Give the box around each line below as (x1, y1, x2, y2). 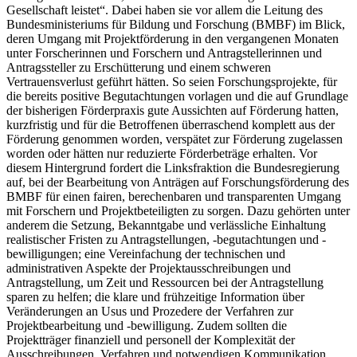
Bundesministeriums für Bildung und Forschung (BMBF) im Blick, (6, 17, 345, 31)
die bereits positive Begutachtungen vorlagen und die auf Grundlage (6, 88, 348, 103)
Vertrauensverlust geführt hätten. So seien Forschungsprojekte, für (6, 74, 337, 88)
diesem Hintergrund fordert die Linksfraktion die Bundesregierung (6, 160, 339, 175)
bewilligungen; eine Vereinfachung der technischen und (6, 246, 285, 261)
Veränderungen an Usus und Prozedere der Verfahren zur (6, 304, 293, 318)
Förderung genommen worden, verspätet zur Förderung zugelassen (6, 131, 343, 146)
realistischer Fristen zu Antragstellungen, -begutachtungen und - (6, 232, 326, 246)
